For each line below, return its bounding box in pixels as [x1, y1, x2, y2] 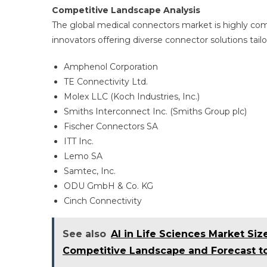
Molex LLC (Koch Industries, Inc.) [64, 91, 200, 102]
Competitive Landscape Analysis [52, 5, 200, 15]
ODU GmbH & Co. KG [64, 181, 153, 191]
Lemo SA [64, 151, 103, 162]
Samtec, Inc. [64, 166, 116, 176]
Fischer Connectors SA [64, 121, 158, 132]
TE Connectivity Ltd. [64, 76, 148, 87]
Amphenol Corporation [64, 61, 158, 72]
